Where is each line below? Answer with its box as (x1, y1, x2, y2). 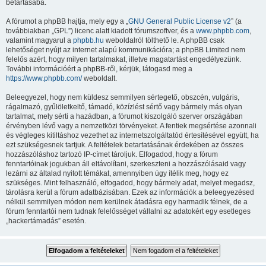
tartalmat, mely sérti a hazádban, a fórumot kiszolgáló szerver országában (6, 112, 243, 121)
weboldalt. (82, 74, 117, 83)
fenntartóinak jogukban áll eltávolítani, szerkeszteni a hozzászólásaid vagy (6, 160, 246, 168)
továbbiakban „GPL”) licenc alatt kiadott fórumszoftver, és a (6, 27, 196, 35)
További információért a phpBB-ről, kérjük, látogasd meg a (6, 65, 192, 73)
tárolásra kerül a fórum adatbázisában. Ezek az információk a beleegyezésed (6, 188, 254, 197)
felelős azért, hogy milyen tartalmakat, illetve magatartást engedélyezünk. (6, 55, 241, 64)
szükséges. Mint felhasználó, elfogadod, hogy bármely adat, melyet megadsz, (6, 179, 255, 187)
